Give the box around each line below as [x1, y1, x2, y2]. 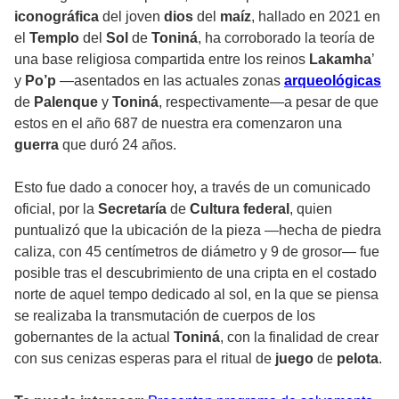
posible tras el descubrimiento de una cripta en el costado [14, 265, 377, 281]
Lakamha [309, 52, 371, 68]
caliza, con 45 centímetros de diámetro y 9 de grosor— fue [14, 244, 379, 260]
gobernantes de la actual [14, 330, 174, 346]
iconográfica [14, 9, 102, 25]
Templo [29, 30, 83, 46]
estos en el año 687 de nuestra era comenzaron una [14, 116, 342, 132]
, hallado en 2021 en [251, 9, 380, 25]
